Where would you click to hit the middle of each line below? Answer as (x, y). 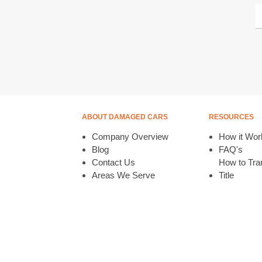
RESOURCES (231, 117)
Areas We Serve (123, 175)
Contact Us (113, 162)
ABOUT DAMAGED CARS (125, 117)
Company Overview (130, 137)
